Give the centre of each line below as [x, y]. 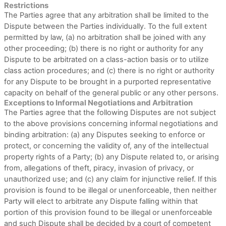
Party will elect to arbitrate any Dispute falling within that [101, 201]
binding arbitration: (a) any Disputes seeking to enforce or [104, 135]
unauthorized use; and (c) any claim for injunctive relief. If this [110, 179]
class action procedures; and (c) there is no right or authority [109, 71]
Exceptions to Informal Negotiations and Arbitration [98, 103]
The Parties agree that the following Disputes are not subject [110, 112]
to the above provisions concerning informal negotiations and [111, 124]
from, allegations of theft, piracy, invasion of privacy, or [99, 168]
